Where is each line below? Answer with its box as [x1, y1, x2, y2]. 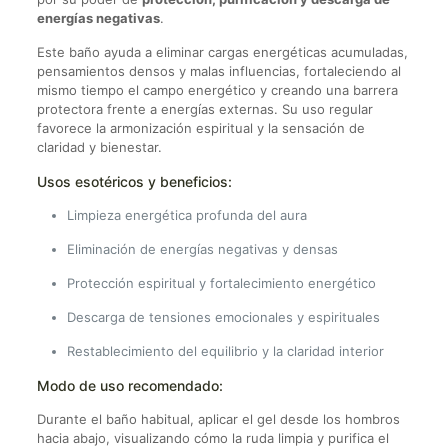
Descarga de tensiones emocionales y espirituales [66, 308, 380, 325]
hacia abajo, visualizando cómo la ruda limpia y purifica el [36, 429, 389, 446]
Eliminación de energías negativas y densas [66, 240, 338, 257]
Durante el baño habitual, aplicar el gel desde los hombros [36, 410, 400, 427]
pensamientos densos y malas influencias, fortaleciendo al [36, 62, 401, 79]
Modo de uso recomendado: [36, 376, 223, 394]
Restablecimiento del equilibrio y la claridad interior [66, 342, 384, 359]
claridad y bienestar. [36, 138, 162, 155]
